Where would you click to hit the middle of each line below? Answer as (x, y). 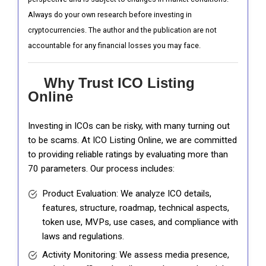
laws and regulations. (83, 236)
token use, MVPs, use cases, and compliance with (140, 222)
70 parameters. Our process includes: (101, 168)
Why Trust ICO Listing (117, 83)
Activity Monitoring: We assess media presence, (136, 254)
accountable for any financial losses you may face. (114, 45)
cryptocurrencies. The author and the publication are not (122, 30)
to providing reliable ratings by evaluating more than (128, 154)
